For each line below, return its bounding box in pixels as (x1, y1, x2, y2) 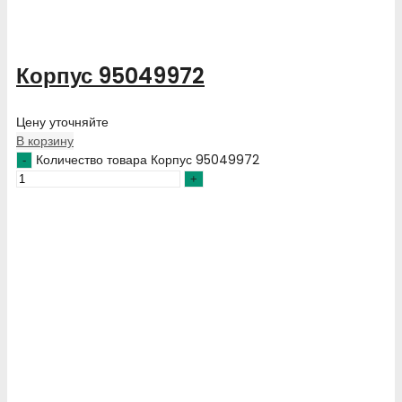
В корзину (16, 131, 74, 150)
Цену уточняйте (16, 112, 109, 131)
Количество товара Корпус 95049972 (36, 150, 259, 169)
